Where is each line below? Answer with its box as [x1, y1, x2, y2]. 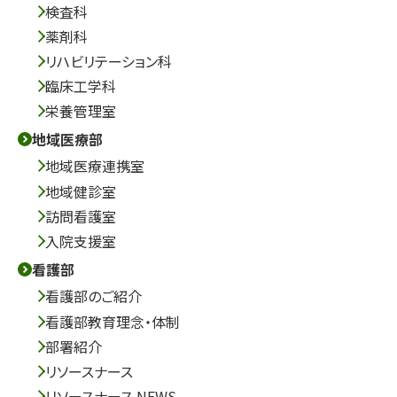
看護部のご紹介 [45, 284, 142, 307]
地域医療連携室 [45, 154, 144, 176]
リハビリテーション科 [45, 50, 172, 72]
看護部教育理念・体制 [45, 310, 180, 332]
